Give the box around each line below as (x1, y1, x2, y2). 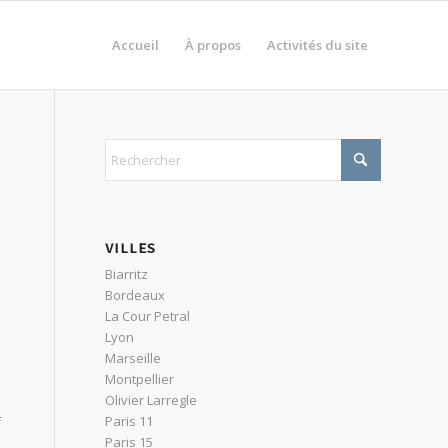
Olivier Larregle (105, 391, 198, 409)
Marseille (105, 349, 162, 367)
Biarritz (105, 265, 149, 283)
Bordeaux (105, 286, 166, 304)
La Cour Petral (105, 307, 191, 325)
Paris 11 (105, 412, 154, 430)
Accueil (112, 36, 159, 54)
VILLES (105, 240, 157, 257)
